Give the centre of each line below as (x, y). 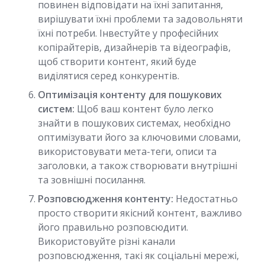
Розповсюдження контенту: (106, 199)
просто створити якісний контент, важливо (140, 213)
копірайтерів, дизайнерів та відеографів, (134, 47)
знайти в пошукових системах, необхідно (134, 123)
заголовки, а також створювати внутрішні (138, 166)
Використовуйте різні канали (106, 241)
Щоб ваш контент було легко (144, 109)
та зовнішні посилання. (92, 180)
